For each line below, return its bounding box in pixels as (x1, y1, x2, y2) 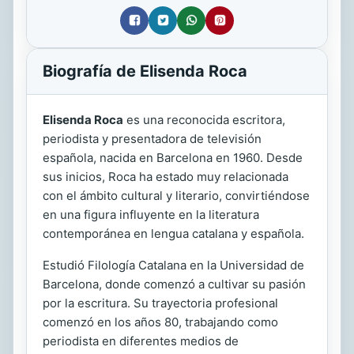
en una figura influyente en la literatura (43, 206, 259, 222)
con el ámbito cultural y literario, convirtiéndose (43, 187, 310, 203)
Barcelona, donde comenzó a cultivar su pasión (43, 276, 306, 292)
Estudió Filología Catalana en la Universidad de (43, 257, 304, 273)
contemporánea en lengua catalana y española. (43, 225, 304, 241)
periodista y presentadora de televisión (43, 130, 262, 146)
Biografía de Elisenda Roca (43, 61, 247, 81)
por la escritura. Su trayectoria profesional (43, 295, 278, 311)
